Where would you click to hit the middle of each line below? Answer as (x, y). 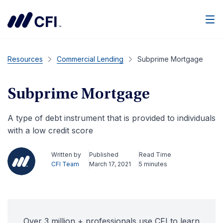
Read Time (155, 155)
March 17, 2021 (110, 164)
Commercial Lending (90, 59)
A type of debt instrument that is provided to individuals (111, 118)
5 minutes (153, 164)
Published (104, 155)
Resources (25, 59)
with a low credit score (50, 130)
